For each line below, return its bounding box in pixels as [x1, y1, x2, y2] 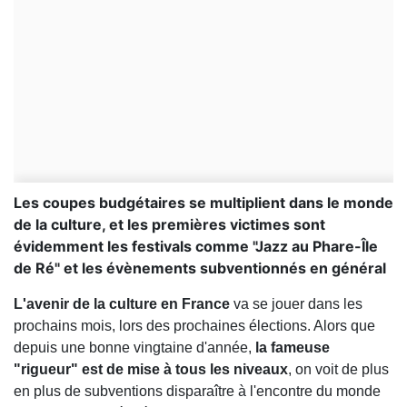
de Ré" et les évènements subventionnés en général [14, 259, 386, 278]
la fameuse [255, 340, 330, 356]
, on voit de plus [288, 362, 389, 378]
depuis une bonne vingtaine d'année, [14, 340, 255, 356]
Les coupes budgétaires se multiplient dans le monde [14, 194, 393, 213]
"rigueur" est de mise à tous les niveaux [14, 362, 288, 378]
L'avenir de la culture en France [14, 296, 230, 313]
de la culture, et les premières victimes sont [14, 215, 325, 234]
